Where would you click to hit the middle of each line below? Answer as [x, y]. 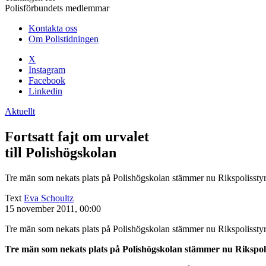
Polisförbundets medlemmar [57, 8]
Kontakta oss [53, 28]
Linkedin [45, 91]
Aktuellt [20, 111]
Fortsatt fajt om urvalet [77, 136]
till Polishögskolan [61, 152]
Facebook [47, 80]
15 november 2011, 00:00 [53, 208]
